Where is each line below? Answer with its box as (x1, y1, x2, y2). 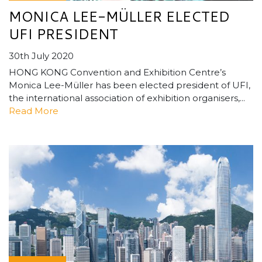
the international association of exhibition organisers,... (9, 92, 245, 104)
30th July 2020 (9, 50, 74, 62)
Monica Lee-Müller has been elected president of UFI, (9, 80, 250, 91)
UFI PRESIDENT (9, 24, 118, 44)
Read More (9, 105, 58, 117)
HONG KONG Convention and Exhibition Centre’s (9, 67, 226, 78)
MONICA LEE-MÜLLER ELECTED (9, 6, 230, 27)
